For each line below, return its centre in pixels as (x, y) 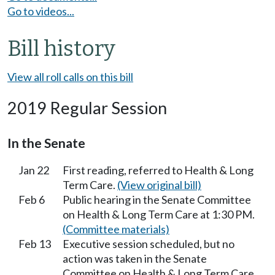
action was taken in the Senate (135, 258)
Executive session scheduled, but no (149, 243)
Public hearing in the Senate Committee (157, 199)
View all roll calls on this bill (70, 76)
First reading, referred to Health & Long (158, 170)
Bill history (61, 48)
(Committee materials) (116, 229)
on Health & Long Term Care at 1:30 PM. (159, 214)
